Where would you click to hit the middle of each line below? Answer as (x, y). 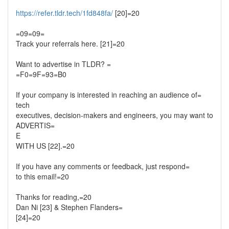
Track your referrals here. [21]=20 (70, 43)
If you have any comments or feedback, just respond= (103, 166)
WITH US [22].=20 (45, 146)
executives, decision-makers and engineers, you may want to (114, 115)
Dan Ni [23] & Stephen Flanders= (69, 207)
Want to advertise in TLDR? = (63, 64)
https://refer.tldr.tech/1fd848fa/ (64, 13)
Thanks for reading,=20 (54, 197)
